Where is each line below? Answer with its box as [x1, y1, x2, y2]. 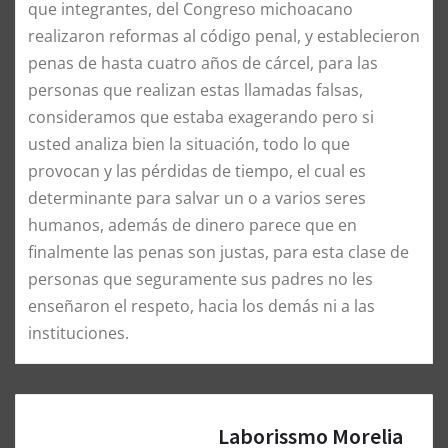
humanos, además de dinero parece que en [28, 213, 357, 236]
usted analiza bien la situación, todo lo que [28, 132, 350, 155]
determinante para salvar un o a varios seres [28, 186, 366, 209]
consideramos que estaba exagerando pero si [28, 105, 374, 128]
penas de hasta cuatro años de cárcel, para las [28, 51, 378, 74]
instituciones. [28, 321, 129, 344]
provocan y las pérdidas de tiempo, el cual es [28, 159, 366, 182]
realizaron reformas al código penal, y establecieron [28, 24, 420, 47]
